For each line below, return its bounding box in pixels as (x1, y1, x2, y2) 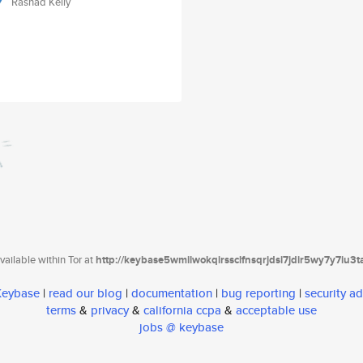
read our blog (49, 284, 122, 302)
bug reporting (221, 284, 296, 302)
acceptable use (236, 301, 317, 319)
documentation (131, 284, 212, 302)
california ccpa (143, 301, 221, 319)
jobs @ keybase (139, 318, 224, 336)
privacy (91, 301, 129, 319)
